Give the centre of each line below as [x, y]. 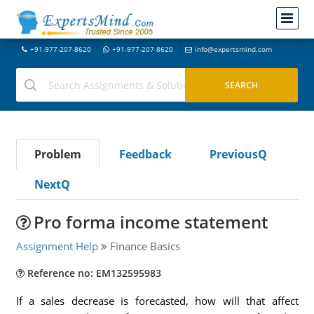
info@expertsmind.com [233, 49]
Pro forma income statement [150, 222]
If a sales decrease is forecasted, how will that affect [157, 301]
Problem [57, 154]
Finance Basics [143, 246]
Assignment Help [57, 246]
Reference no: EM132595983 [93, 273]
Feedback [145, 154]
